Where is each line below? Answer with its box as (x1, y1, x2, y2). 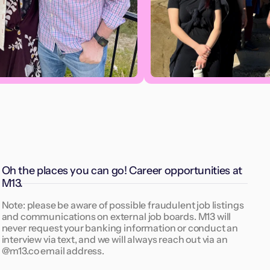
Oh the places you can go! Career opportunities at (1, 164, 242, 178)
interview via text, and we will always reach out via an (1, 233, 228, 246)
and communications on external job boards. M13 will (1, 210, 231, 223)
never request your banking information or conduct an (1, 222, 239, 234)
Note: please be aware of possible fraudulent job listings (1, 199, 244, 212)
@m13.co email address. (1, 245, 104, 257)
